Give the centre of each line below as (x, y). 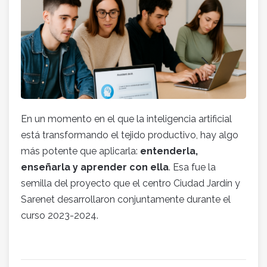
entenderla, (169, 151)
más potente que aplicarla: (80, 151)
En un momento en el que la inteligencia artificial (126, 119)
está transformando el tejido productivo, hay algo (130, 135)
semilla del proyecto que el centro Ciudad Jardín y (131, 183)
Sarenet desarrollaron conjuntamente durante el (126, 199)
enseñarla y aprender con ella (95, 167)
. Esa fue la (192, 167)
